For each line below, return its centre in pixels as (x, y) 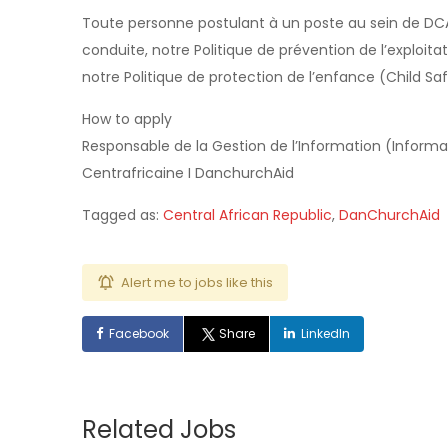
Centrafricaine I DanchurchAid (188, 173)
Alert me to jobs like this (197, 282)
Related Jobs (159, 429)
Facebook (139, 333)
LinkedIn (326, 333)
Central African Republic (247, 215)
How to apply (127, 119)
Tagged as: (122, 215)
